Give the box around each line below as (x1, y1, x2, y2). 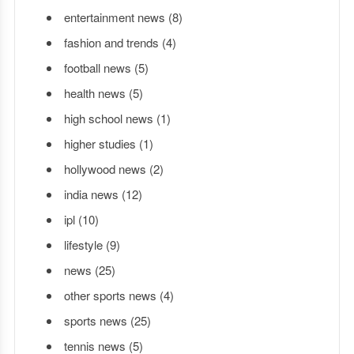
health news (63, 84, 126, 101)
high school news (63, 109, 153, 126)
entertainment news (63, 8, 165, 25)
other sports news (63, 286, 156, 303)
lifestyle (63, 235, 103, 253)
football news (63, 58, 131, 76)
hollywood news (63, 160, 146, 177)
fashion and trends (63, 33, 159, 51)
